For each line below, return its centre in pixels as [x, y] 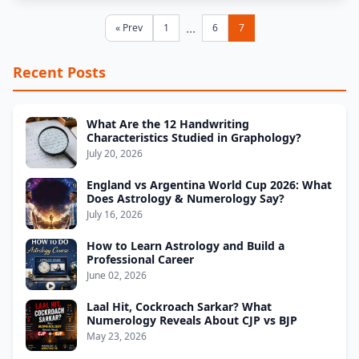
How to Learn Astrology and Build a [186, 246]
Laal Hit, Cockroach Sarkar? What [179, 307]
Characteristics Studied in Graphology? [194, 137]
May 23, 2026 [117, 336]
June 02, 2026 [117, 275]
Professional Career [140, 259]
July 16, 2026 [115, 214]
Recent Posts [59, 72]
